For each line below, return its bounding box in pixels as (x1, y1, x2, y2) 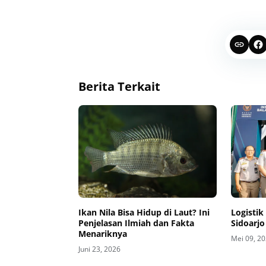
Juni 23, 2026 (78, 243, 121, 254)
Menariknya (78, 227, 127, 239)
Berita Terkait (78, 78, 160, 95)
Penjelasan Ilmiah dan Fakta (78, 217, 194, 229)
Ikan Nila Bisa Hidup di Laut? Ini (78, 206, 210, 218)
